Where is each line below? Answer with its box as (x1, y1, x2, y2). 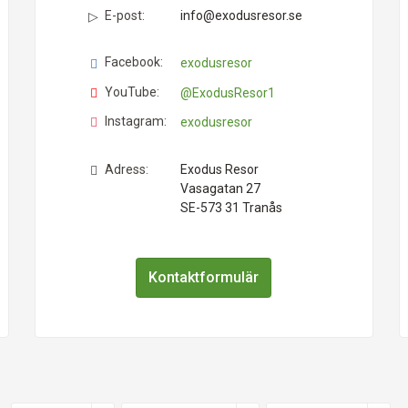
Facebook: (104, 55, 163, 70)
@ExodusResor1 (179, 85, 275, 100)
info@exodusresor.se (179, 8, 302, 24)
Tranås (241, 200, 282, 216)
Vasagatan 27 (179, 181, 260, 197)
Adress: (104, 162, 148, 178)
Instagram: (104, 113, 167, 128)
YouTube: (104, 84, 159, 99)
